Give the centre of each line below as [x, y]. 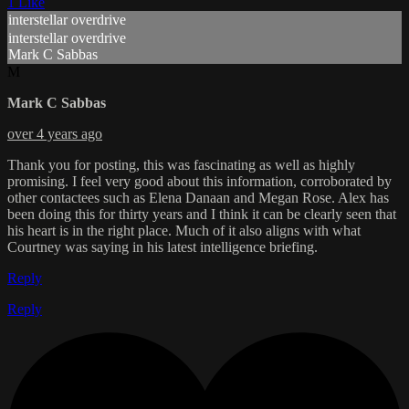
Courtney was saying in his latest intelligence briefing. [163, 246]
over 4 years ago [55, 133]
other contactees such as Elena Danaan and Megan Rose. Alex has [198, 197]
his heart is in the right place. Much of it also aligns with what [184, 230]
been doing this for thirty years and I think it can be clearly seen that [202, 214]
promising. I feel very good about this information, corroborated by [199, 181]
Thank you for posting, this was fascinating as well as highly [181, 164]
